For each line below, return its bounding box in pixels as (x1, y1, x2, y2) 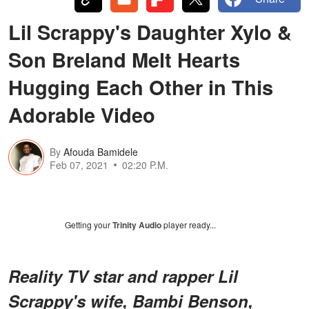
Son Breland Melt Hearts (8, 44, 240, 74)
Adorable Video (8, 99, 155, 129)
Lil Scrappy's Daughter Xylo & (8, 17, 292, 46)
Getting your (65, 218, 112, 230)
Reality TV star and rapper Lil (8, 263, 238, 288)
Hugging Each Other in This (8, 72, 273, 101)
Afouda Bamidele (63, 145, 138, 159)
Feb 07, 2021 (50, 158, 108, 172)
